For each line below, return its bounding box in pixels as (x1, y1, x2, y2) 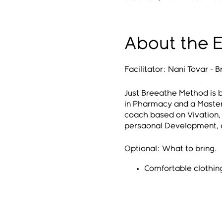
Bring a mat (144, 175, 188, 183)
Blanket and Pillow (144, 197, 214, 205)
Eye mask (144, 186, 181, 194)
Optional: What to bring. (124, 145, 217, 153)
